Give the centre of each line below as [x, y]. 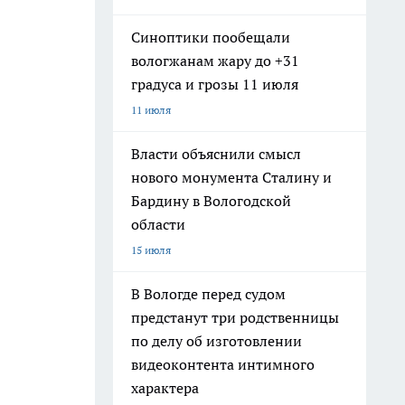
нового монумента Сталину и [231, 177]
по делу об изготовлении [217, 341]
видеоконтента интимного [223, 364]
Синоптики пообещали [211, 37]
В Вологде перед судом [208, 294]
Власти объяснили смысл [216, 154]
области [158, 224]
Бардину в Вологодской [211, 201]
